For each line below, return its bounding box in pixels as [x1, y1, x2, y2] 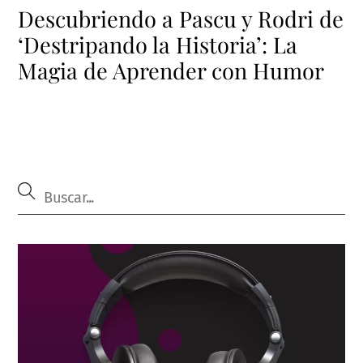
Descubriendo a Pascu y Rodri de [18, 3, 344, 33]
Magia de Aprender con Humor [18, 55, 325, 85]
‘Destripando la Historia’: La [18, 29, 298, 59]
